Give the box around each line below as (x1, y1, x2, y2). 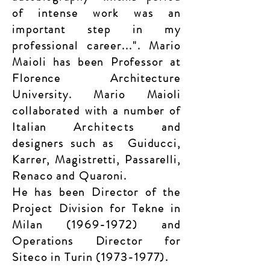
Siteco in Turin (12, 249, 96, 265)
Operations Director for (12, 233, 181, 249)
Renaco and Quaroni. (12, 168, 128, 184)
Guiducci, (121, 135, 181, 151)
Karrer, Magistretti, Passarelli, (12, 151, 181, 168)
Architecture (110, 70, 181, 86)
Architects (73, 119, 135, 135)
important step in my (12, 21, 181, 37)
